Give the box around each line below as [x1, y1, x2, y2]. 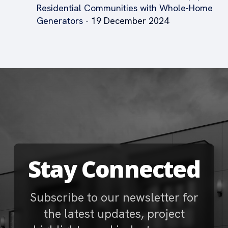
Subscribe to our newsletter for [30, 189, 198, 205]
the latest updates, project [43, 206, 185, 221]
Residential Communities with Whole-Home [37, 2, 213, 14]
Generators [37, 15, 83, 26]
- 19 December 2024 [83, 15, 169, 26]
